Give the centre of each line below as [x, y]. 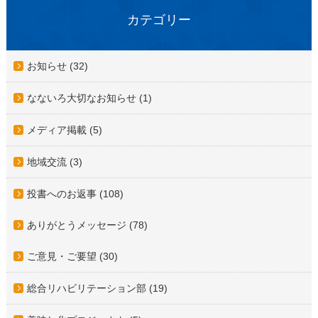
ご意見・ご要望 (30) [73, 256]
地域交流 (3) [55, 161]
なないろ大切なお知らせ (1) [90, 98]
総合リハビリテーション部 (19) [98, 288]
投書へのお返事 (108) [76, 193]
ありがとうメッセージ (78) [88, 225]
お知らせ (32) [58, 66]
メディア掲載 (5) [65, 130]
